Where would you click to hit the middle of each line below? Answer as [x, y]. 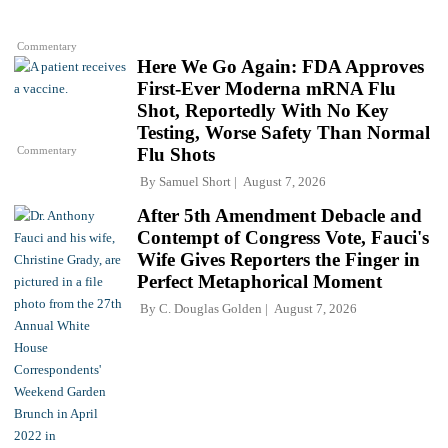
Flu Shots [176, 155]
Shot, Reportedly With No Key [263, 111]
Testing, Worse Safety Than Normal [283, 133]
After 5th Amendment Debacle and [279, 216]
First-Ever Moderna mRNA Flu [266, 89]
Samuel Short [195, 182]
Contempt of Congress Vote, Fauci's [283, 238]
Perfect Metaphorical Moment [259, 282]
